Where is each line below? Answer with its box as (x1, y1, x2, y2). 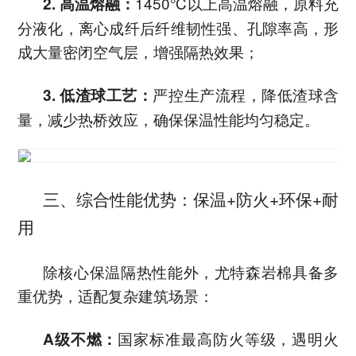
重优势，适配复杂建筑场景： (17, 284, 214, 307)
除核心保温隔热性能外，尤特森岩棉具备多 (42, 261, 339, 283)
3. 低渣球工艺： (42, 84, 153, 106)
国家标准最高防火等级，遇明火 (118, 327, 339, 350)
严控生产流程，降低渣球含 (153, 83, 339, 106)
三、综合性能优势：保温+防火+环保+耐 (42, 187, 339, 211)
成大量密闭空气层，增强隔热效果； (17, 41, 259, 63)
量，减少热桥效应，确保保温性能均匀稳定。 (17, 108, 319, 130)
